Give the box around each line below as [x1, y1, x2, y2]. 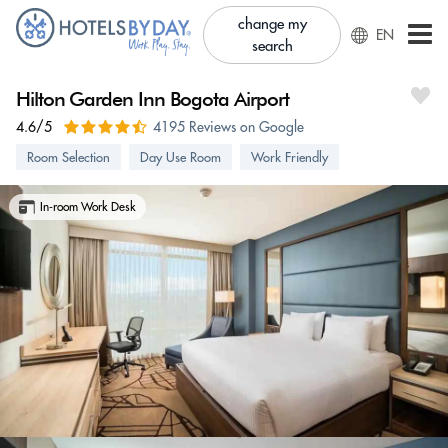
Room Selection [27, 149, 110, 165]
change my [237, 14, 307, 33]
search [251, 36, 293, 55]
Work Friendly [251, 149, 328, 165]
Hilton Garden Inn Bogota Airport [16, 86, 289, 111]
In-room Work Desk [40, 199, 136, 214]
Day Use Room [140, 149, 221, 165]
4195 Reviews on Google [153, 118, 304, 136]
